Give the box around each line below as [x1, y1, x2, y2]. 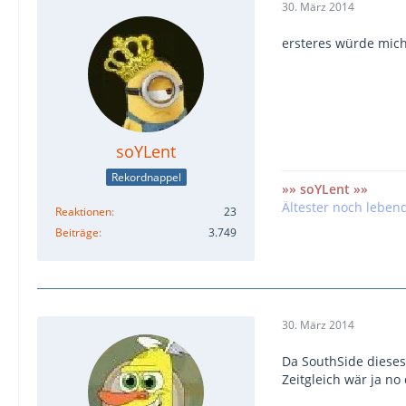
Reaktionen [55, 203, 111, 219]
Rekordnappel [111, 169, 181, 185]
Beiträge [55, 224, 99, 240]
